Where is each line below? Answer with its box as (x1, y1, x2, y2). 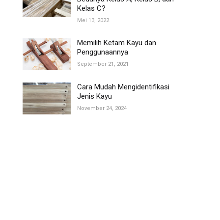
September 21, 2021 (77, 61, 129, 68)
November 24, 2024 (77, 105, 127, 112)
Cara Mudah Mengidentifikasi (77, 82, 169, 92)
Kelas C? (77, 4, 106, 13)
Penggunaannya (77, 48, 128, 57)
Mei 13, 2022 (77, 17, 109, 24)
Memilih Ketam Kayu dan (77, 38, 156, 48)
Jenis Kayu (77, 92, 112, 101)
